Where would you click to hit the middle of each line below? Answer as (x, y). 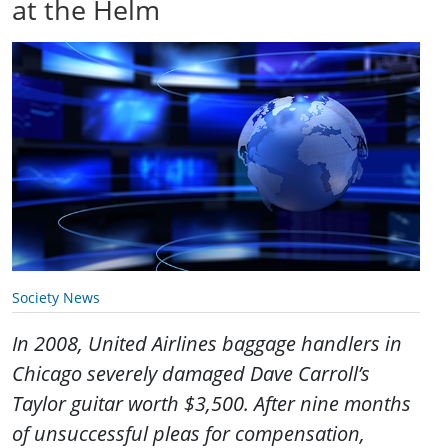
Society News (56, 297)
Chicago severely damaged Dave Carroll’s (191, 373)
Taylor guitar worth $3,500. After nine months (211, 403)
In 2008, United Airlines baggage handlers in (207, 343)
